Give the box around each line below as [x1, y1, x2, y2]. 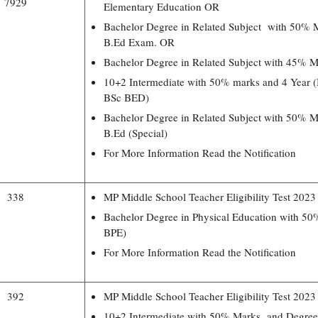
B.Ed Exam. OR [104, 34, 175, 49]
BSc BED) [104, 89, 149, 104]
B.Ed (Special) [104, 125, 168, 140]
